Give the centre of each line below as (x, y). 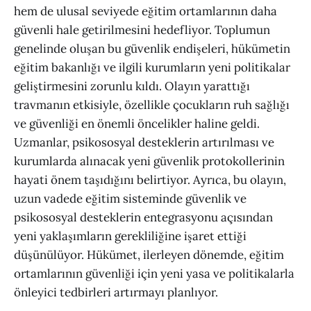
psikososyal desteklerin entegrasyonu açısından (143, 218)
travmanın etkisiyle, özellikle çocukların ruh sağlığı (152, 105)
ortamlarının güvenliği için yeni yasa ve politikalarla (154, 274)
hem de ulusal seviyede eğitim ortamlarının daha (145, 11)
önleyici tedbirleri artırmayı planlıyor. (116, 293)
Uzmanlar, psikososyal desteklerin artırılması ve (144, 143)
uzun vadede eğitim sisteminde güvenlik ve (130, 199)
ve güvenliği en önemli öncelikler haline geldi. (137, 124)
